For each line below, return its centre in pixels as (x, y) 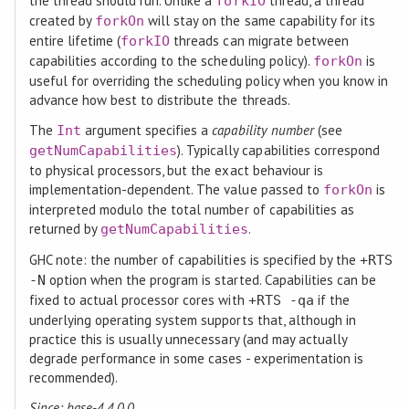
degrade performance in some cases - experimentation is (196, 358)
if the (331, 299)
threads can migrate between (259, 40)
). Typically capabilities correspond (278, 150)
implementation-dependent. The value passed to (176, 189)
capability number (263, 130)
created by (62, 20)
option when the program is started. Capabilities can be (211, 279)
